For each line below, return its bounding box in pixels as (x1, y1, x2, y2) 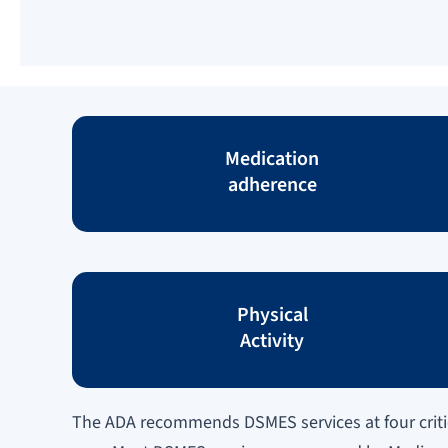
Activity (240, 326, 304, 355)
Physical (236, 300, 308, 329)
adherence (227, 170, 317, 199)
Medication (225, 144, 319, 173)
